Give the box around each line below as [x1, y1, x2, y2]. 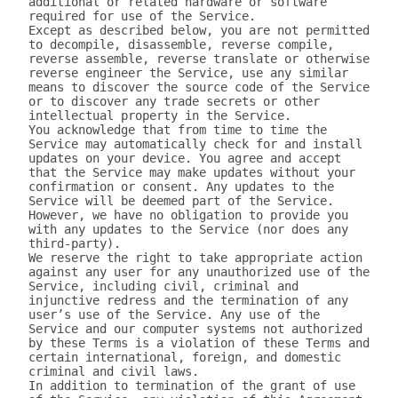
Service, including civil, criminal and [28, 279, 298, 293]
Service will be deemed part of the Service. [28, 194, 334, 208]
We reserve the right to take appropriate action [28, 251, 362, 265]
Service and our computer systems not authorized [28, 322, 362, 336]
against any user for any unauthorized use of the [28, 265, 370, 279]
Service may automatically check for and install [28, 137, 362, 151]
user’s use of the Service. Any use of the [28, 307, 320, 322]
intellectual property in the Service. [28, 108, 291, 123]
